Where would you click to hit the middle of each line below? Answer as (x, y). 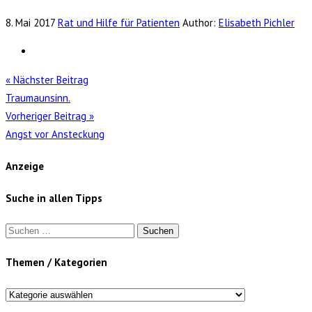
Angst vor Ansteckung (55, 134)
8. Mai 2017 (30, 23)
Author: (201, 23)
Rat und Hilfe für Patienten (119, 23)
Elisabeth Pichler (257, 23)
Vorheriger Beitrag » (50, 116)
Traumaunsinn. (38, 98)
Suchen (21, 229)
